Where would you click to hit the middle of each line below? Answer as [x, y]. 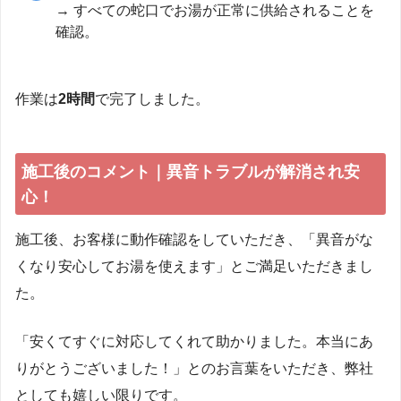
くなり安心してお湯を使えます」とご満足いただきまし [194, 266]
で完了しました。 [152, 99]
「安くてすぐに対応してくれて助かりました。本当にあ [194, 341]
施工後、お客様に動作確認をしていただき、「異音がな [194, 239]
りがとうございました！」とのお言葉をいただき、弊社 [194, 368]
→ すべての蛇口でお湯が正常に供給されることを [215, 11]
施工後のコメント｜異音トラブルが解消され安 [190, 171]
